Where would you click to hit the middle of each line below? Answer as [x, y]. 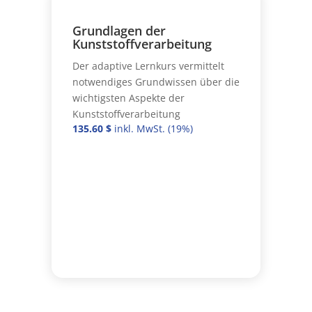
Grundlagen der [119, 30]
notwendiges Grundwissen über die [156, 81]
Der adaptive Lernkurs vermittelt [148, 65]
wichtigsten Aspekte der [128, 97]
